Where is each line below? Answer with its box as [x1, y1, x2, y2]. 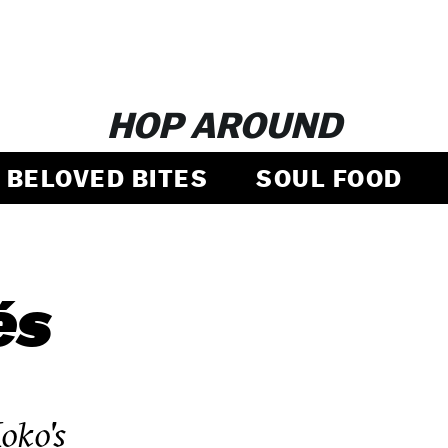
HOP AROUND [106, 104, 342, 146]
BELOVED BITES [6, 163, 208, 193]
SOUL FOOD [256, 163, 403, 193]
